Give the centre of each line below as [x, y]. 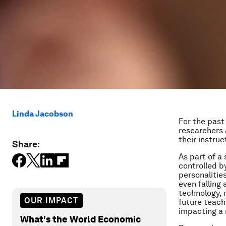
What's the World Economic [80, 219]
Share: [26, 144]
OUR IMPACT [51, 200]
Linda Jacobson [43, 114]
